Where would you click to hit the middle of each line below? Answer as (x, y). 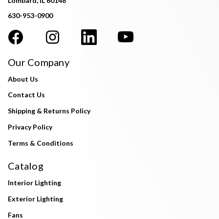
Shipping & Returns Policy (49, 111)
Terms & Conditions (41, 143)
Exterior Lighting (35, 199)
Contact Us (26, 95)
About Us (23, 79)
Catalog (26, 166)
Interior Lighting (34, 183)
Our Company (39, 62)
